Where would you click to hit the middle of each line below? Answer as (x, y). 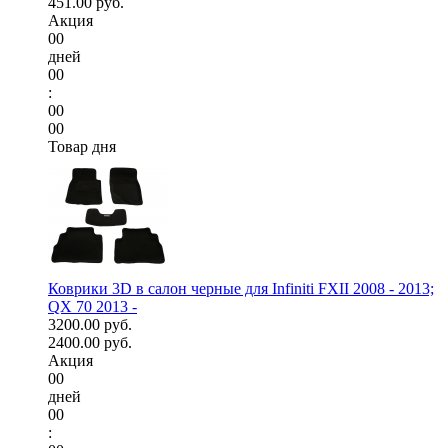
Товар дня (82, 147)
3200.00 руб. (90, 325)
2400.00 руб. (90, 343)
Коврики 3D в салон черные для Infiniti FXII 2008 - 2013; (241, 289)
